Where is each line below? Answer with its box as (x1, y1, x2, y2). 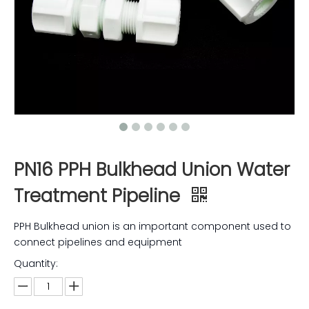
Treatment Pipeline (14, 183, 185, 208)
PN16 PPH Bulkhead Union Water (14, 157, 290, 182)
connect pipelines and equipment (14, 235, 182, 249)
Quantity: (14, 257, 58, 270)
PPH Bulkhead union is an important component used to (14, 219, 291, 233)
